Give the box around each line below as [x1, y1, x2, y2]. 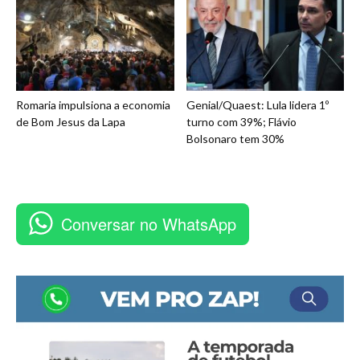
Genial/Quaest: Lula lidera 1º [186, 97, 329, 112]
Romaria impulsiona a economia [16, 97, 170, 112]
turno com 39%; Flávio [186, 114, 297, 129]
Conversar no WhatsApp [61, 211, 236, 235]
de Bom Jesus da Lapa [16, 114, 125, 129]
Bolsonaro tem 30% [186, 131, 284, 145]
